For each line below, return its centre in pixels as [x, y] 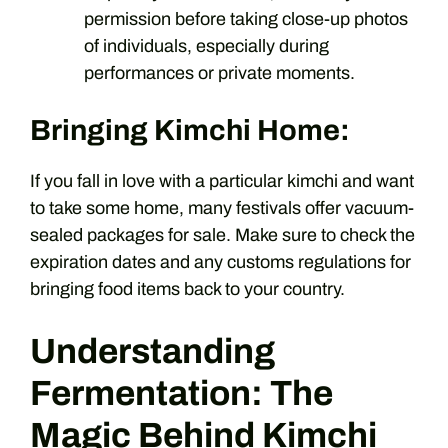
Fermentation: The [181, 392]
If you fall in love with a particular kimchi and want [222, 180]
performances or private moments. [219, 72]
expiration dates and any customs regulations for [220, 261]
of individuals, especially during [206, 45]
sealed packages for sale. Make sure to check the [222, 234]
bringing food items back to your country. [187, 288]
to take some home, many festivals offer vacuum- [222, 207]
